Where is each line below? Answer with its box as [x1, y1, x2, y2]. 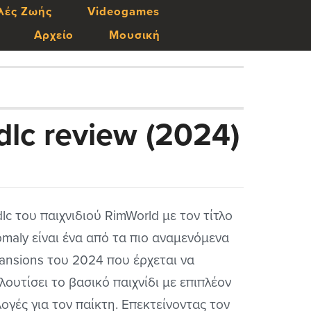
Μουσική [109, 28, 161, 42]
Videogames [87, 5, 160, 19]
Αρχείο [34, 28, 74, 42]
